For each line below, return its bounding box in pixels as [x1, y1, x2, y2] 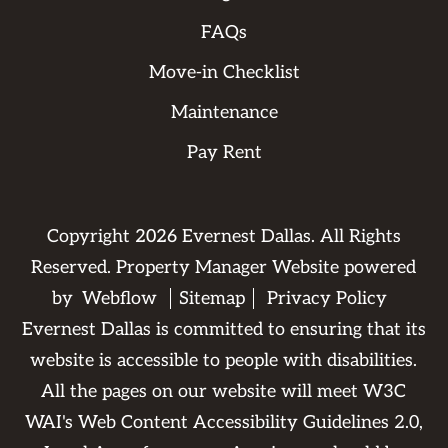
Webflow [82, 288, 158, 310]
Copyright [46, 226, 135, 248]
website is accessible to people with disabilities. [30, 350, 418, 372]
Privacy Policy [267, 288, 388, 310]
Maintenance [170, 102, 278, 124]
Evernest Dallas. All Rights [176, 226, 401, 248]
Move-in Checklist [148, 62, 300, 84]
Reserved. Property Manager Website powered [31, 257, 417, 279]
